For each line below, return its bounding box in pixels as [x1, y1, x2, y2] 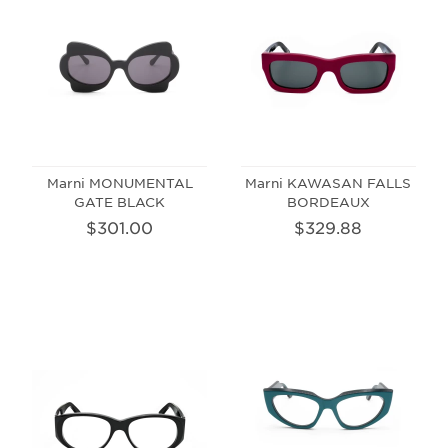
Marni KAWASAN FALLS [245, 174, 412, 192]
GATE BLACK [74, 193, 166, 211]
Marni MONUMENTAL [46, 174, 193, 192]
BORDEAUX [286, 193, 370, 211]
